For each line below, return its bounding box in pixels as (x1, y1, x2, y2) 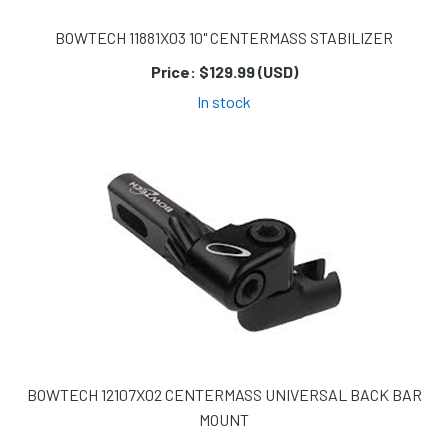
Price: (150, 62, 196, 82)
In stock (197, 92, 251, 112)
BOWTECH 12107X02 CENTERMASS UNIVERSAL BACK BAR (26, 385, 422, 405)
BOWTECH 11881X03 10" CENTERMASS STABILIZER (55, 28, 393, 48)
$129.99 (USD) (195, 62, 298, 82)
